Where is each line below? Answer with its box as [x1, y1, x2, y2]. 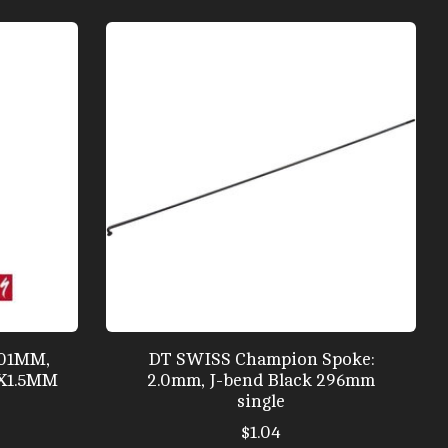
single [236, 391, 285, 411]
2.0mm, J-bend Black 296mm [146, 370, 375, 390]
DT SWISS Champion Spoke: [147, 349, 374, 369]
